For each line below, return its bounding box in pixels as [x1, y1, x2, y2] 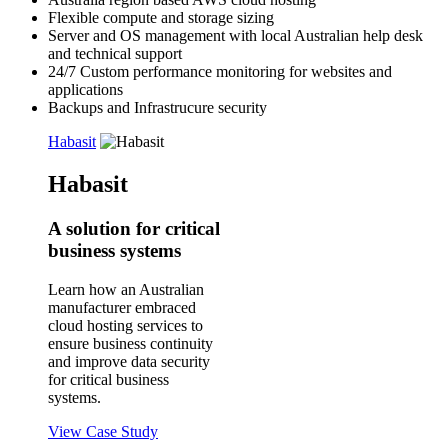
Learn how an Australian [48, 281, 204, 298]
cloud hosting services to [48, 317, 203, 334]
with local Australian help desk [225, 27, 423, 45]
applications [48, 81, 123, 99]
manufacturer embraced [48, 299, 196, 316]
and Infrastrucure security [103, 99, 267, 117]
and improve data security [48, 353, 210, 370]
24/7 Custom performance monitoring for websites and [48, 63, 392, 81]
